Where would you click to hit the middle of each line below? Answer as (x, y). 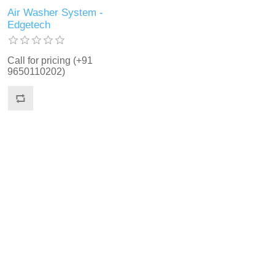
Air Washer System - (56, 13)
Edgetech (29, 25)
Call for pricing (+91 (50, 61)
